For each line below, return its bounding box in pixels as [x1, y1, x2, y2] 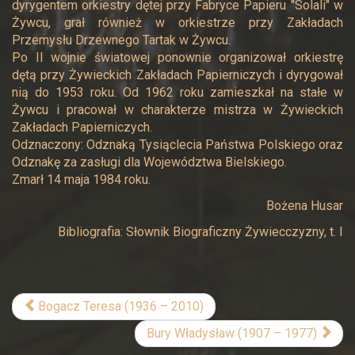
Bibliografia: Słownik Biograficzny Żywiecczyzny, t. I [58, 224, 343, 239]
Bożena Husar [266, 198, 343, 213]
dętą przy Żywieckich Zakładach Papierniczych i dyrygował [12, 67, 343, 82]
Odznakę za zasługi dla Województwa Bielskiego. [12, 155, 287, 170]
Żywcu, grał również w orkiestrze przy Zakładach [12, 15, 343, 30]
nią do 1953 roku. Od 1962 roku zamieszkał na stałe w [12, 85, 343, 100]
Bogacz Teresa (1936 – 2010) [38, 299, 204, 314]
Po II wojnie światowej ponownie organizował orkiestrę [12, 50, 343, 65]
